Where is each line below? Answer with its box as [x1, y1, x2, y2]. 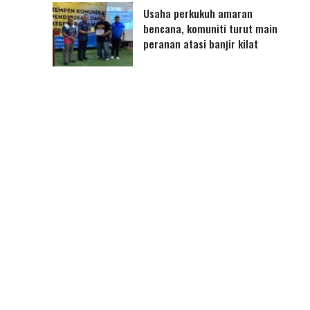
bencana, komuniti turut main [143, 21, 277, 37]
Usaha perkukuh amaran [143, 6, 253, 21]
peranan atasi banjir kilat [143, 36, 258, 52]
